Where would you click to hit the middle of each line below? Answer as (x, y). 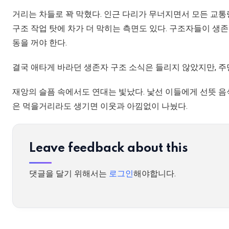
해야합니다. (155, 174)
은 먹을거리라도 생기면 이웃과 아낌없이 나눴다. (101, 106)
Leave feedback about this (109, 149)
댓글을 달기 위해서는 (69, 174)
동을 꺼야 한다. (41, 43)
